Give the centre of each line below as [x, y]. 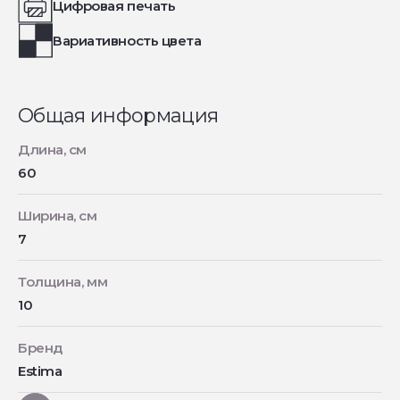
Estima [40, 371]
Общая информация [118, 115]
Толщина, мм [63, 281]
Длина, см [52, 149]
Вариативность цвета [127, 40]
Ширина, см [58, 215]
